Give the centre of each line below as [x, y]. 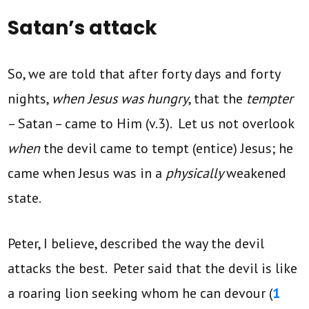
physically [196, 173]
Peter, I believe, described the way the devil [136, 243]
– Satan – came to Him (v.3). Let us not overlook [151, 123]
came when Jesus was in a [87, 173]
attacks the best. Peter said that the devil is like [153, 268]
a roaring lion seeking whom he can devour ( [140, 293]
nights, [30, 98]
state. [25, 198]
